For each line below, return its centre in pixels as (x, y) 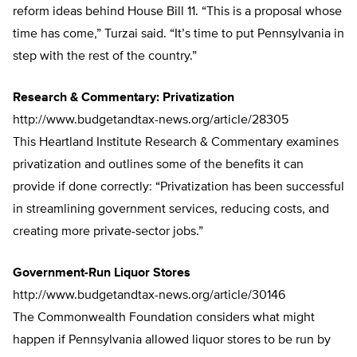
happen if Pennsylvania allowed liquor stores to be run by (172, 341)
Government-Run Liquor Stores (102, 274)
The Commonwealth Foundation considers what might (164, 318)
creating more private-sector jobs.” (108, 232)
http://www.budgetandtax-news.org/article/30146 (149, 296)
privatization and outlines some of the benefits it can (158, 165)
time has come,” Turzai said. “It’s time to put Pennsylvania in (178, 35)
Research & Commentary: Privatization (124, 98)
